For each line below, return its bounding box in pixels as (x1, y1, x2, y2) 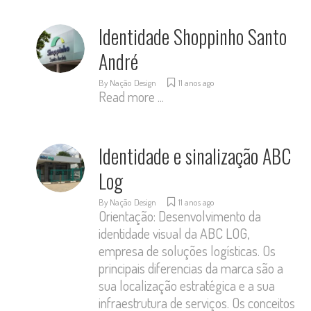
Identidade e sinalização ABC (99, 142, 292, 170)
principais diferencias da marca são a (99, 259, 284, 277)
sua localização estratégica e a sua (99, 276, 276, 294)
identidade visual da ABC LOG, (99, 224, 250, 242)
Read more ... (99, 87, 165, 106)
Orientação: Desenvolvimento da (99, 207, 262, 225)
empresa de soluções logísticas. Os (99, 242, 276, 260)
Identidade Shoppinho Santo (99, 22, 287, 51)
